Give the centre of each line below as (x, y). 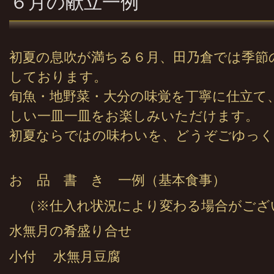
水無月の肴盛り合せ (71, 231)
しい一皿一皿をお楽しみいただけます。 (134, 116)
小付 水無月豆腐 (65, 257)
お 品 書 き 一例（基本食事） (117, 181)
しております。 (58, 77)
